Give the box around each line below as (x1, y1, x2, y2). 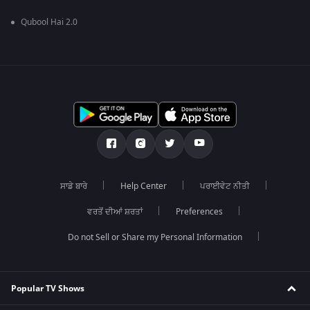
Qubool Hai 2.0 (21, 16, 77, 29)
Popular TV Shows (11, 282, 84, 295)
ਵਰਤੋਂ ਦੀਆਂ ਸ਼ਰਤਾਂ (87, 206, 143, 219)
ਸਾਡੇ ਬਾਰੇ (60, 180, 87, 193)
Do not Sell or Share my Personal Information (68, 231, 242, 244)
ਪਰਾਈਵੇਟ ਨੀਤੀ (200, 180, 250, 193)
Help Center (120, 180, 167, 193)
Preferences (176, 206, 223, 219)
